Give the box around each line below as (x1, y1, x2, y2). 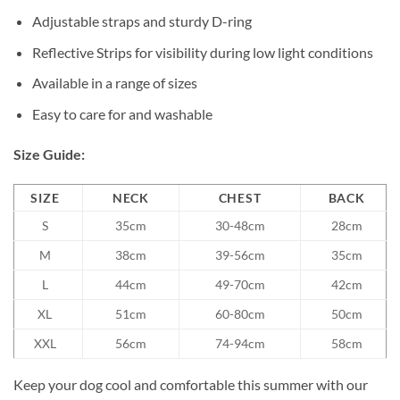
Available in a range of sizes (31, 74, 197, 92)
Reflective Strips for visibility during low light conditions (31, 43, 373, 61)
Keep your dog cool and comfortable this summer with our (13, 376, 368, 394)
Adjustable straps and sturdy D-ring (31, 12, 252, 29)
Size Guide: (13, 146, 85, 163)
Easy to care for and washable (31, 104, 212, 122)
